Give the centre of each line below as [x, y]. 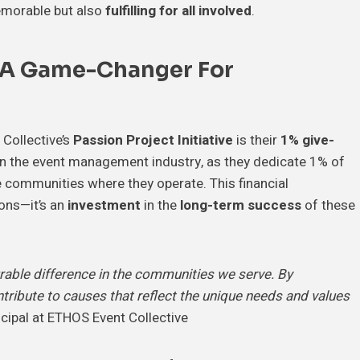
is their [257, 140]
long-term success [241, 205]
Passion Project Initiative [153, 140]
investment [104, 205]
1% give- [307, 140]
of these [328, 205]
